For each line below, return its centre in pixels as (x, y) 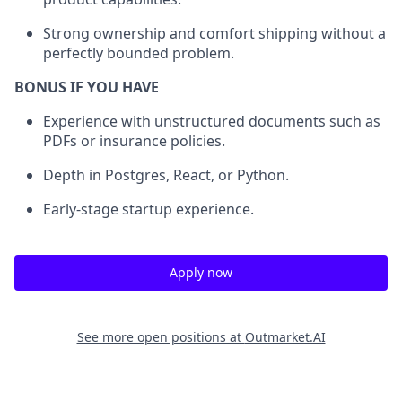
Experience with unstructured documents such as (212, 121)
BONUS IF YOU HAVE (87, 87)
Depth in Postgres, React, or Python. (166, 175)
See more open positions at (161, 336)
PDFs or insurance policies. (134, 140)
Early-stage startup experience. (149, 209)
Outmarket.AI (285, 336)
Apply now (201, 272)
